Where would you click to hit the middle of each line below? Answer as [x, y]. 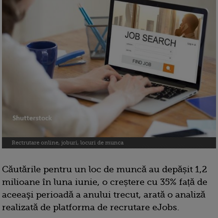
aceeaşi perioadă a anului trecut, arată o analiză [104, 195]
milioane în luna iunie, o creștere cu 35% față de [105, 182]
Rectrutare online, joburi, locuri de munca [68, 143]
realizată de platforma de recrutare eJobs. [91, 208]
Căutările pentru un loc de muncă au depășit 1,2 [105, 170]
